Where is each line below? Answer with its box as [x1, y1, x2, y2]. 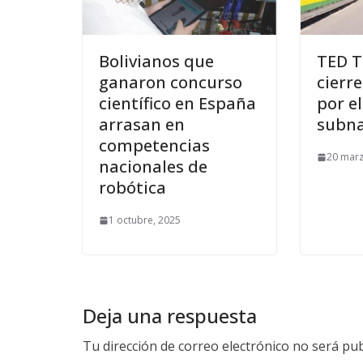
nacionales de [99, 156, 207, 178]
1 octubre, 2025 [109, 213, 181, 228]
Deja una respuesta [83, 302, 257, 330]
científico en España [99, 92, 256, 115]
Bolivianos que [99, 50, 214, 73]
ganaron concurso [99, 71, 242, 94]
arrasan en [99, 113, 185, 136]
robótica [99, 177, 166, 199]
